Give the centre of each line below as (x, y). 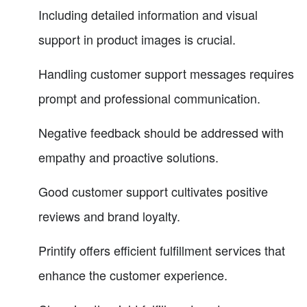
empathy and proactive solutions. (128, 157)
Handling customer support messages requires (166, 73)
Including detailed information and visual (148, 14)
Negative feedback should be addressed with (161, 132)
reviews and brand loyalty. (109, 216)
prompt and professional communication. (149, 98)
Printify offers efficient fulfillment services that (162, 250)
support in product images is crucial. (137, 39)
